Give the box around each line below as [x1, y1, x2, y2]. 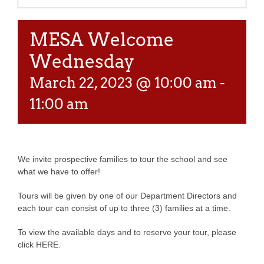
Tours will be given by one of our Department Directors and [18, 191, 237, 200]
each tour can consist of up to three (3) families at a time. [18, 203, 230, 213]
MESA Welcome [29, 29, 174, 50]
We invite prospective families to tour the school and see [18, 154, 227, 164]
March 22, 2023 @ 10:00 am [29, 74, 217, 91]
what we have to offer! [18, 167, 100, 176]
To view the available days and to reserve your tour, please [18, 227, 236, 237]
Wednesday [29, 51, 134, 72]
